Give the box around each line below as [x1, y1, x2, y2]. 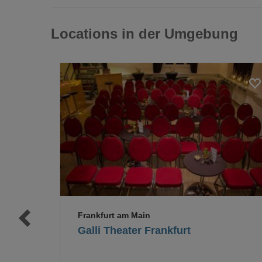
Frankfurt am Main [78, 211, 150, 220]
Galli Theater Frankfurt [78, 225, 191, 237]
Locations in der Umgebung [51, 26, 238, 42]
